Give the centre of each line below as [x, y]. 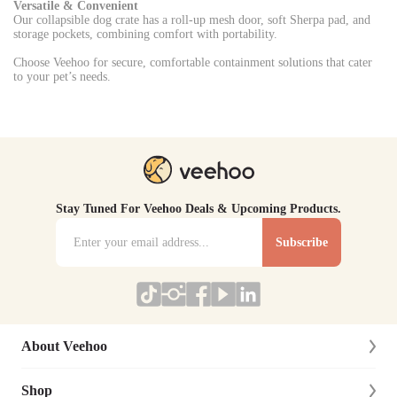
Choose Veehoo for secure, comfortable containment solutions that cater [193, 62]
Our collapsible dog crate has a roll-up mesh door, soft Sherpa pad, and [192, 20]
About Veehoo [64, 346]
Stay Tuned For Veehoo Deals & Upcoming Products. [198, 209]
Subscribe [302, 243]
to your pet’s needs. [62, 77]
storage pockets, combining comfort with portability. [145, 34]
